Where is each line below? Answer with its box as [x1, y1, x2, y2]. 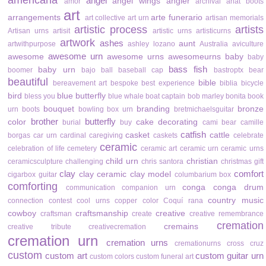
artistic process [74, 24, 148, 36]
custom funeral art [135, 252, 194, 261]
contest [48, 197, 72, 205]
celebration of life [8, 144, 65, 153]
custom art [45, 251, 87, 261]
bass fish [169, 64, 208, 75]
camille [240, 118, 264, 127]
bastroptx [213, 66, 243, 75]
